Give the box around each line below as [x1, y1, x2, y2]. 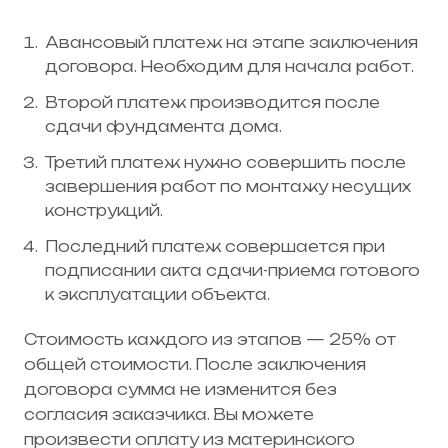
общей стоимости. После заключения [24, 354, 366, 374]
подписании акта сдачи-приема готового [45, 260, 420, 280]
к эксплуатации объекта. [45, 284, 270, 304]
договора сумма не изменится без [24, 379, 337, 399]
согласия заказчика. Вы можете [24, 404, 314, 424]
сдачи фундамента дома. [45, 116, 282, 136]
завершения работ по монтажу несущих [45, 176, 411, 196]
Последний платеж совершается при [45, 236, 385, 256]
